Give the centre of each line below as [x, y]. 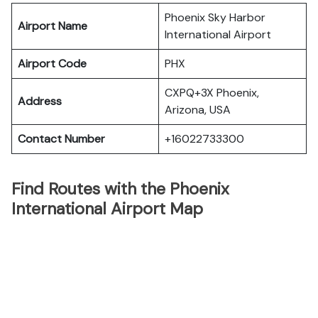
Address [40, 101]
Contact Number [61, 139]
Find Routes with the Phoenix [120, 189]
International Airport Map [107, 209]
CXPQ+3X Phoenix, [212, 93]
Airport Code [52, 64]
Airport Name [53, 26]
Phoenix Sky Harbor [215, 17]
